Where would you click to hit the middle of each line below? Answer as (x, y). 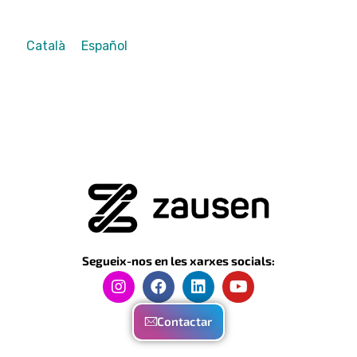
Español (104, 46)
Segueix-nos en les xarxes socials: (178, 261)
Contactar (184, 322)
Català (46, 46)
